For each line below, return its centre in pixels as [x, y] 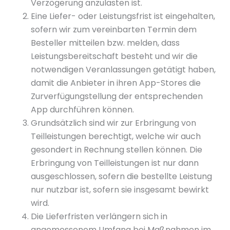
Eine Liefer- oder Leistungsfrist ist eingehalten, [123, 16]
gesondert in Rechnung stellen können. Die [117, 150]
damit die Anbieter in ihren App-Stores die [116, 83]
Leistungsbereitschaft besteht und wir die [114, 56]
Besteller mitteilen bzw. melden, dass [105, 43]
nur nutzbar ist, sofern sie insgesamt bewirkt [120, 190]
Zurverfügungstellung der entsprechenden [117, 96]
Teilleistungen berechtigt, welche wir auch [116, 136]
